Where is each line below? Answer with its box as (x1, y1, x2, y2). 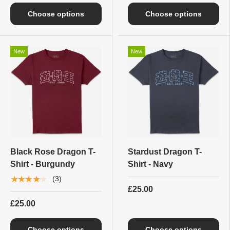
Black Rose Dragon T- (10, 147, 95, 156)
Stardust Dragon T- (128, 147, 202, 156)
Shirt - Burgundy (10, 159, 75, 168)
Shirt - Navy (128, 159, 173, 168)
